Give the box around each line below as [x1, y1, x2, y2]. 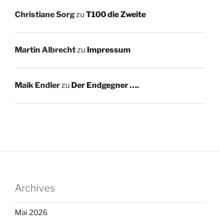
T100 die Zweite [86, 10, 146, 20]
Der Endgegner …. [71, 81, 139, 90]
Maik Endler [15, 81, 60, 90]
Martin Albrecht [15, 45, 76, 55]
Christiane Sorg [15, 10, 75, 20]
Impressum [87, 45, 131, 55]
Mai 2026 [15, 208, 48, 217]
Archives [15, 182, 55, 194]
